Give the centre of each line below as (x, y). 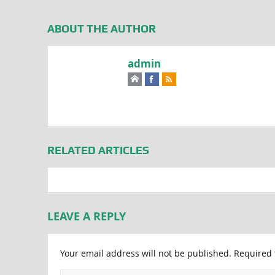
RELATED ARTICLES (98, 150)
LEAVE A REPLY (86, 216)
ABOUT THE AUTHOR (101, 28)
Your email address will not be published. (145, 253)
